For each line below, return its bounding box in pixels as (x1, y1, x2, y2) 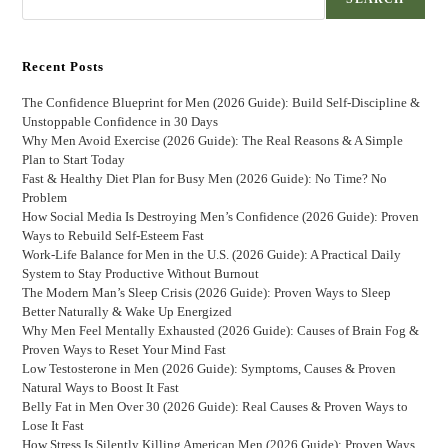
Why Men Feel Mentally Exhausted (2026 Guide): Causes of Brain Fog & (22, 323, 420, 339)
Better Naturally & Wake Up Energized (22, 304, 233, 320)
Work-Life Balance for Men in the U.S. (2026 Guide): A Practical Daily (22, 247, 402, 263)
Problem (22, 190, 68, 206)
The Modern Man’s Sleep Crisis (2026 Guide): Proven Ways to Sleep (22, 285, 392, 301)
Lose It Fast (22, 418, 85, 434)
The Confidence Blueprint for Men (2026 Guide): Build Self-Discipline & (22, 95, 421, 111)
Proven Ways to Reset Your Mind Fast (22, 342, 227, 358)
